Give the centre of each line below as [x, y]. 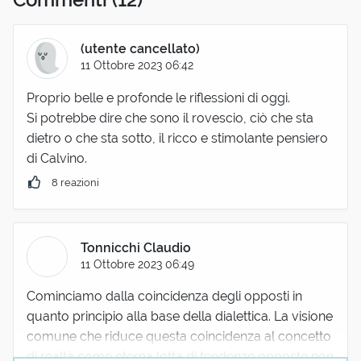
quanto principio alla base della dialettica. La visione [180, 317]
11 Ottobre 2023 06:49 [138, 263]
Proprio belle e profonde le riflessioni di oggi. [158, 98]
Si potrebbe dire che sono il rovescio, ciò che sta [170, 118]
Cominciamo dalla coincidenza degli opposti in [164, 297]
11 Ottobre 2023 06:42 [137, 65]
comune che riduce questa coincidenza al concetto [179, 337]
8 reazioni [76, 182]
